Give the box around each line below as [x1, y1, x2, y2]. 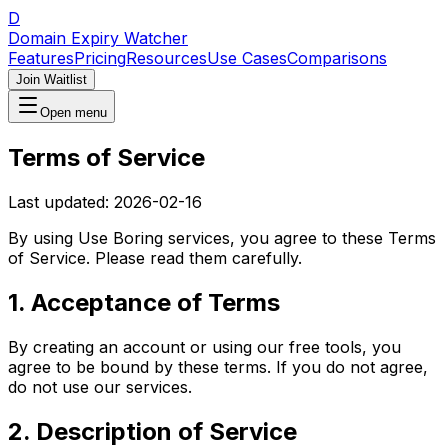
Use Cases [207, 48, 287, 68]
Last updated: [8, 191, 114, 212]
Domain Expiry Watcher [8, 28, 188, 48]
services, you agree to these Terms [163, 227, 436, 248]
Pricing [74, 48, 126, 68]
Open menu [40, 105, 107, 120]
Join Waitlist [16, 72, 87, 87]
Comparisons [287, 48, 387, 68]
